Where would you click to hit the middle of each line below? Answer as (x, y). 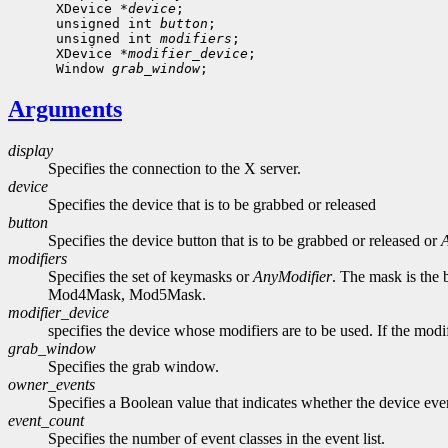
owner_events (51, 385)
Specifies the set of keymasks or (150, 277)
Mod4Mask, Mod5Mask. (127, 295)
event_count (46, 421)
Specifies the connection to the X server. (174, 169)
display (30, 151)
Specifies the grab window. (133, 367)
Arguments (65, 108)
